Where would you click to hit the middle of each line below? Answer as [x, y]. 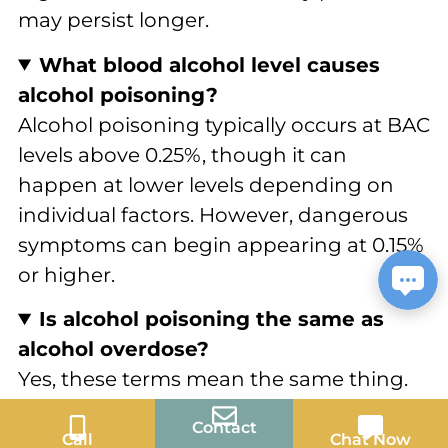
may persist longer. [113, 20]
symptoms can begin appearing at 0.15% [221, 244]
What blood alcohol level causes [210, 64]
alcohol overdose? [113, 349]
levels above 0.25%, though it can [182, 154]
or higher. [66, 274]
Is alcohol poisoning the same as [212, 319]
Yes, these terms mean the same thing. [213, 379]
